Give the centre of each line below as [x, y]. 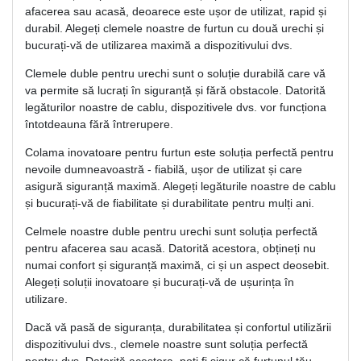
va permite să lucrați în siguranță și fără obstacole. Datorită [175, 90]
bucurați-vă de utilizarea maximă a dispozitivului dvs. [159, 45]
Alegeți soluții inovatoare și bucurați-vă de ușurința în [160, 282]
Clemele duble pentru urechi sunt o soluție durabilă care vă [175, 73]
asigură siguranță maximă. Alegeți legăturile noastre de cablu [180, 186]
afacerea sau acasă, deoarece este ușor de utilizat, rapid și [176, 11]
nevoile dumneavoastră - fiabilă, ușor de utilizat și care [164, 169]
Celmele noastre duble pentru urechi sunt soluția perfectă [171, 231]
